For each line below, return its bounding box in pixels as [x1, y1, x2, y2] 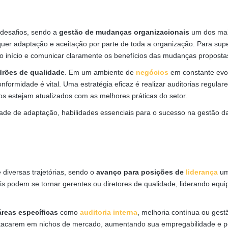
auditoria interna [80, 208, 137, 216]
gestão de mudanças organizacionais [59, 27, 189, 36]
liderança [186, 167, 218, 176]
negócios [136, 68, 168, 76]
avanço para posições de [96, 167, 186, 176]
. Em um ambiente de [65, 68, 136, 76]
